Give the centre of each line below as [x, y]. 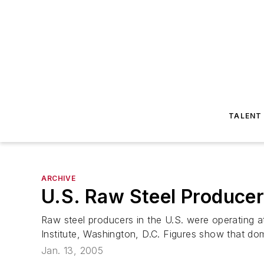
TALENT [245, 116]
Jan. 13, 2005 [72, 251]
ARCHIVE [59, 178]
